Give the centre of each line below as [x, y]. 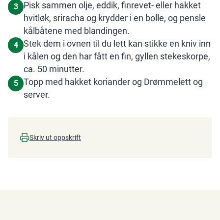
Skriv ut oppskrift [55, 137]
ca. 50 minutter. [54, 69]
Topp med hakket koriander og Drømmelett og [113, 82]
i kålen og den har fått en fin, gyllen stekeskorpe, [117, 56]
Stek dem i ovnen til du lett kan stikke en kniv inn [117, 43]
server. [37, 95]
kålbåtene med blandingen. [77, 31]
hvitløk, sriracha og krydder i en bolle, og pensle [115, 18]
